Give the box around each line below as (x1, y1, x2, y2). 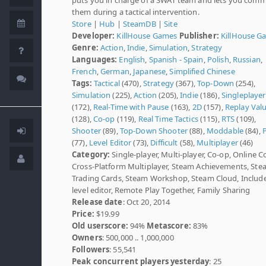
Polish (207, 53, 229, 65)
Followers (72, 243, 110, 255)
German (100, 65, 129, 77)
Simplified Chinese (169, 65, 235, 77)
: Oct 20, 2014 (122, 196, 170, 207)
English (119, 53, 145, 65)
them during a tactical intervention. (72, 6, 199, 17)
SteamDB (122, 18, 156, 29)
